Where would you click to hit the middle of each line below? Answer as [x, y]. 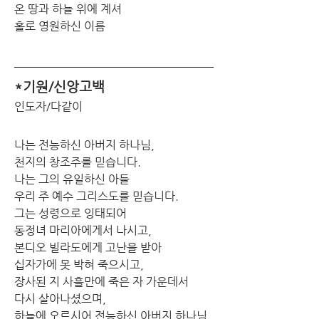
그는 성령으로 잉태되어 [70, 213]
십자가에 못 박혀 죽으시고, [79, 264]
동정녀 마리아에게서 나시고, [83, 230]
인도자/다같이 [48, 106]
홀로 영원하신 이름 [61, 26]
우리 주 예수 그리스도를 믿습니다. [96, 196]
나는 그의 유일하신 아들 [72, 179]
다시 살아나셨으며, [60, 298]
